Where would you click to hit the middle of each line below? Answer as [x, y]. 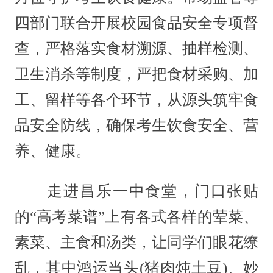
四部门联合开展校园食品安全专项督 [136, 23]
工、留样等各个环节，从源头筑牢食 [136, 100]
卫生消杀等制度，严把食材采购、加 [136, 74]
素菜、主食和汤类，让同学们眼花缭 [136, 243]
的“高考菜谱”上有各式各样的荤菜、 [136, 217]
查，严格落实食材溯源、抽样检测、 [136, 49]
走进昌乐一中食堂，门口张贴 [136, 191]
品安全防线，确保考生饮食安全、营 [136, 126]
